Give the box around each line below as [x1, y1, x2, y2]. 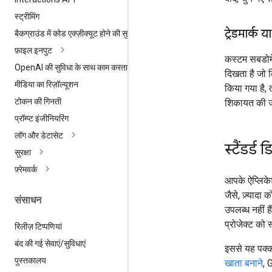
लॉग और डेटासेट [15, 131, 63, 141]
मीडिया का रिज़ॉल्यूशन [15, 80, 78, 90]
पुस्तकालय [15, 255, 46, 265]
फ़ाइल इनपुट [15, 46, 52, 56]
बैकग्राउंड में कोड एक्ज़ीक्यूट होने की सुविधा [15, 29, 140, 39]
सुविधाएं [64, 238, 86, 248]
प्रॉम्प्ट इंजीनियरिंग [15, 114, 69, 124]
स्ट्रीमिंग [15, 12, 39, 22]
